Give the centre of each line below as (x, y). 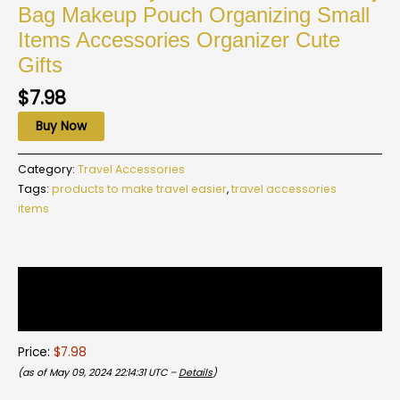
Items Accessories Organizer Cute (179, 40)
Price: (36, 353)
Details (196, 373)
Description (52, 283)
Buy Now (61, 126)
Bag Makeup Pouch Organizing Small (194, 15)
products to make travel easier (139, 188)
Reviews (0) (54, 314)
